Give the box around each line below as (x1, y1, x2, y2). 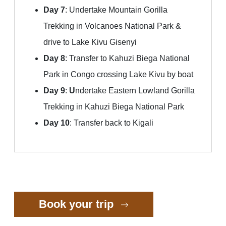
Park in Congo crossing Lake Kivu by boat (43, 70, 193, 79)
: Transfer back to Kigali (70, 119, 153, 128)
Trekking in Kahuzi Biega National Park (43, 102, 184, 111)
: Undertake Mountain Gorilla (65, 6, 167, 15)
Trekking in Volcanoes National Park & (43, 22, 181, 31)
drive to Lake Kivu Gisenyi (43, 38, 137, 47)
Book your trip (39, 198, 117, 211)
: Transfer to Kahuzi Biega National (65, 54, 190, 63)
